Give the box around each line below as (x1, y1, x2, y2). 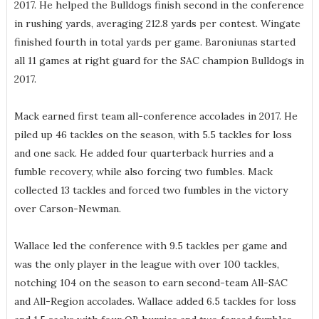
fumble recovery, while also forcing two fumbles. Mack (14, 165, 273, 179)
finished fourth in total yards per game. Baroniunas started (14, 36, 296, 49)
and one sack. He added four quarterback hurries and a (14, 147, 273, 160)
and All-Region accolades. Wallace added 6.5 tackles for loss (14, 295, 296, 308)
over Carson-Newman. (14, 202, 121, 216)
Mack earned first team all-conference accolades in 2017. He (14, 110, 298, 123)
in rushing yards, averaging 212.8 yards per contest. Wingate (14, 17, 300, 31)
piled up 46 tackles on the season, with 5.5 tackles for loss (14, 128, 292, 142)
